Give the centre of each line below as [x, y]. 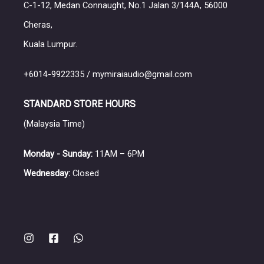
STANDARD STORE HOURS [80, 104]
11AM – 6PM [118, 154]
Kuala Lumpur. [50, 44]
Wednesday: [47, 173]
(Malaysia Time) [54, 124]
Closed [85, 173]
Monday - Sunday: [58, 154]
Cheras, [38, 25]
